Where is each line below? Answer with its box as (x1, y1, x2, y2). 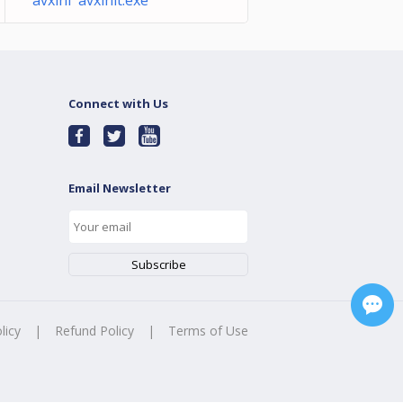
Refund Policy (55, 322, 134, 339)
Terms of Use (168, 322, 248, 339)
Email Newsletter (68, 180, 171, 196)
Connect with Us (68, 95, 168, 112)
